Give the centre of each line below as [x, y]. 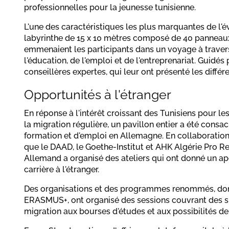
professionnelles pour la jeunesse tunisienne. [110, 7]
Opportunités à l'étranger [98, 95]
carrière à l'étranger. [62, 169]
